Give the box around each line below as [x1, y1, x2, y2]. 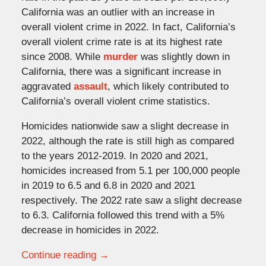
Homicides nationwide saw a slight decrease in [21, 120, 229, 132]
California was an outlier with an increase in [21, 6, 214, 18]
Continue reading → [21, 249, 109, 261]
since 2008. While [21, 50, 103, 62]
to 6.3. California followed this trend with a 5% [21, 209, 224, 221]
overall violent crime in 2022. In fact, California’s [21, 21, 236, 33]
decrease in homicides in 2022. [21, 224, 159, 236]
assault [73, 80, 107, 92]
